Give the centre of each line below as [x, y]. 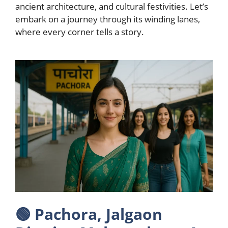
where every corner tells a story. [82, 32]
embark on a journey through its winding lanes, [108, 19]
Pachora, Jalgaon [98, 214]
